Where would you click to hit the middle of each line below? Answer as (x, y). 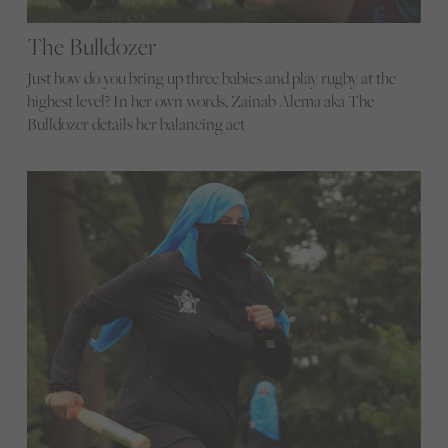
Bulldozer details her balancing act (135, 123)
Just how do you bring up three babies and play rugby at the (211, 77)
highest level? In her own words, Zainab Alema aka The (200, 100)
